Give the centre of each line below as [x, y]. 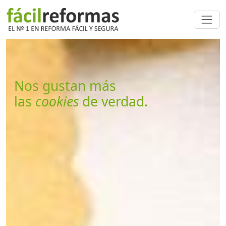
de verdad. [113, 102]
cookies [57, 102]
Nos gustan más [65, 86]
